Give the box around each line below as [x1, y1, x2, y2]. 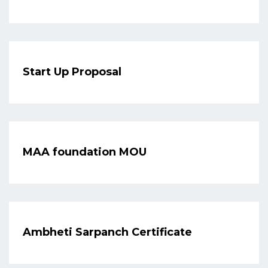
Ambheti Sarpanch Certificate [23, 226, 192, 239]
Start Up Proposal [23, 65, 121, 79]
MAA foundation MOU [23, 145, 147, 159]
